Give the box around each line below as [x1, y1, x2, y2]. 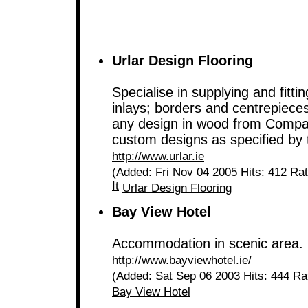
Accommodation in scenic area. [112, 236, 303, 251]
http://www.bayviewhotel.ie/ [112, 254, 252, 267]
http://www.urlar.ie [112, 150, 204, 163]
